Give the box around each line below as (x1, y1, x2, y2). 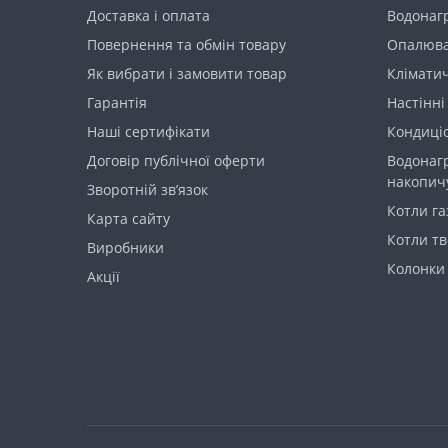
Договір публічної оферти (87, 150, 265, 170)
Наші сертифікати (87, 121, 210, 141)
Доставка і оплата (87, 5, 210, 25)
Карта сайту (87, 208, 170, 228)
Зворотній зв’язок (87, 179, 208, 199)
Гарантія (87, 92, 147, 112)
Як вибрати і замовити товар (87, 63, 287, 83)
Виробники (87, 237, 164, 257)
